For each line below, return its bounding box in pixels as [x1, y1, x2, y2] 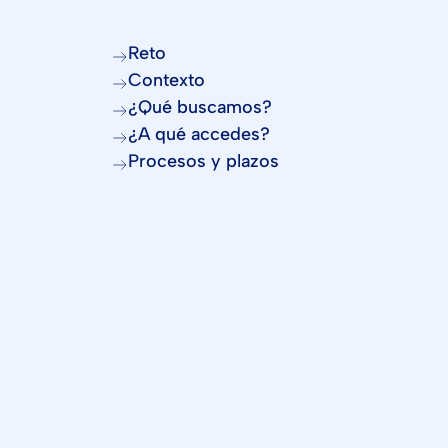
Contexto [128, 69, 205, 91]
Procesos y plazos [128, 150, 279, 172]
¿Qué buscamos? [128, 96, 272, 118]
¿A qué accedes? [128, 123, 270, 145]
